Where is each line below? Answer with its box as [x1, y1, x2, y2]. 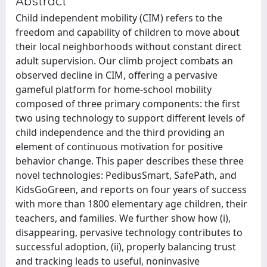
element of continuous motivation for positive [15, 140, 223, 153]
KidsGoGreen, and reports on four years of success [15, 183, 247, 196]
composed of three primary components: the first [15, 97, 240, 110]
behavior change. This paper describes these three [15, 154, 244, 167]
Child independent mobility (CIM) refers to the [15, 11, 222, 24]
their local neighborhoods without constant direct [15, 40, 241, 53]
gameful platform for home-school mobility [15, 83, 212, 96]
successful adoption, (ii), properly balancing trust [15, 240, 236, 253]
